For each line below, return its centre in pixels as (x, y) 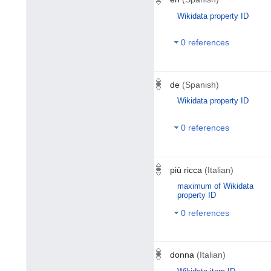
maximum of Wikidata (215, 187)
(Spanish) (201, 85)
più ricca (186, 170)
